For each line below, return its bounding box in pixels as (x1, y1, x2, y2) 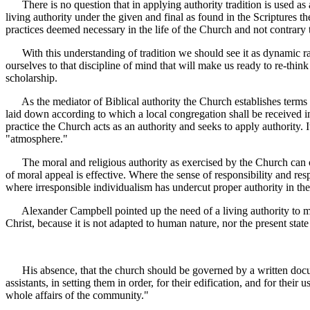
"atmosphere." (6, 133, 68, 145)
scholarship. (6, 72, 57, 84)
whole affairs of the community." (6, 289, 149, 301)
